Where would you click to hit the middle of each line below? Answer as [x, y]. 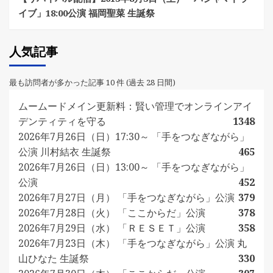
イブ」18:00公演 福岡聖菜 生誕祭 [87, 12]
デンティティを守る [62, 121]
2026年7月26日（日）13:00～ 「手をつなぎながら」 [134, 167]
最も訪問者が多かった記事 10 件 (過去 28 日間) [92, 82]
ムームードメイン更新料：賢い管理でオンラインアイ [135, 106]
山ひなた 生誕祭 [54, 258]
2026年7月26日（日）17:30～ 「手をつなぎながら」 [134, 136]
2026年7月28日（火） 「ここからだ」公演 [112, 212]
